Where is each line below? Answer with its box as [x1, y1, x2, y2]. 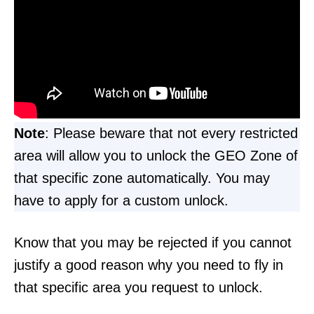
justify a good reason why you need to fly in [14, 257, 283, 273]
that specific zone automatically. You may [14, 170, 270, 186]
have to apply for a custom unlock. [14, 192, 233, 208]
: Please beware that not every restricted [45, 125, 298, 141]
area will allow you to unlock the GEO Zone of [14, 147, 298, 163]
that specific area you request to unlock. [14, 279, 267, 295]
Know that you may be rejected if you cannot [14, 234, 292, 250]
